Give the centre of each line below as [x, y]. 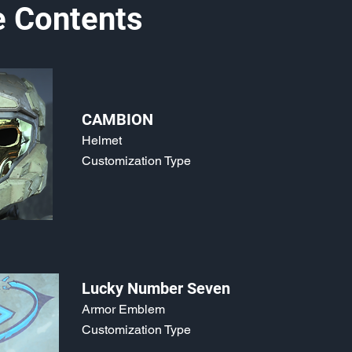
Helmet [102, 140]
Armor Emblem [123, 309]
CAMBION [117, 119]
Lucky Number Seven [156, 288]
